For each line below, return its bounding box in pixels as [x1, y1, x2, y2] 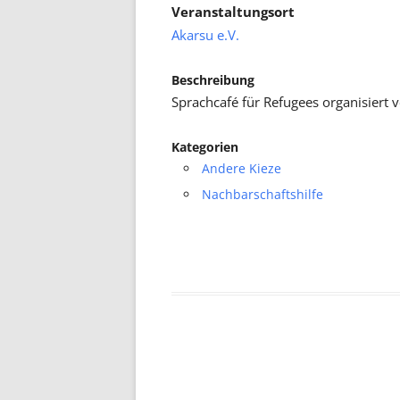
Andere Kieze [202, 160, 281, 177]
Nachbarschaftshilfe [202, 186, 323, 203]
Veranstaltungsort [171, 3, 295, 21]
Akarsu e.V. [171, 26, 239, 45]
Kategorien [171, 138, 238, 155]
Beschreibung [171, 71, 254, 88]
